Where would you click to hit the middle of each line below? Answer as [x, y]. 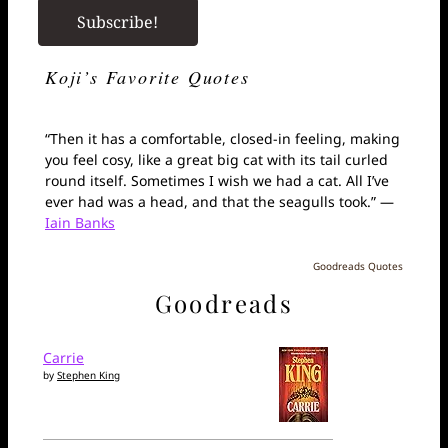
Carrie [63, 357]
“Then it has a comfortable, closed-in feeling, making [222, 139]
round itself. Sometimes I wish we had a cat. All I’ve [217, 181]
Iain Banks [80, 223]
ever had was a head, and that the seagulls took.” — [219, 202]
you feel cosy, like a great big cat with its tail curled [216, 160]
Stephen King [88, 374]
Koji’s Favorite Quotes [147, 77]
